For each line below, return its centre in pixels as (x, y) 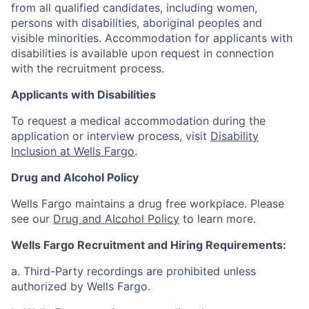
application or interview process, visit (111, 136)
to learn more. (218, 219)
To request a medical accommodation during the (138, 121)
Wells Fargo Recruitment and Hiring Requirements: (149, 245)
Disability (235, 136)
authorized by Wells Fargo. (81, 286)
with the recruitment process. (88, 68)
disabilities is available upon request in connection (142, 53)
